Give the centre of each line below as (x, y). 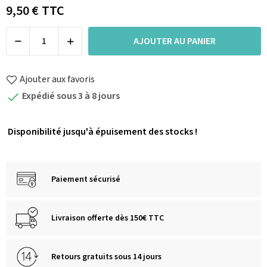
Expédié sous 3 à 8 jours (70, 96)
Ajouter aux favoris (57, 79)
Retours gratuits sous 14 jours (106, 257)
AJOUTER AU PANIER (175, 41)
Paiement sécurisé (86, 179)
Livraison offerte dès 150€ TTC (108, 218)
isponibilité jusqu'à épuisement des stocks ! (105, 131)
